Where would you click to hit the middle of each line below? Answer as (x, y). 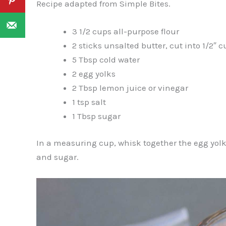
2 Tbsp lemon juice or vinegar (130, 88)
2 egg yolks (94, 73)
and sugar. (58, 157)
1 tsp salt (89, 102)
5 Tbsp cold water (106, 59)
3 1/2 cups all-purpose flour (126, 31)
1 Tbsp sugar (96, 116)
